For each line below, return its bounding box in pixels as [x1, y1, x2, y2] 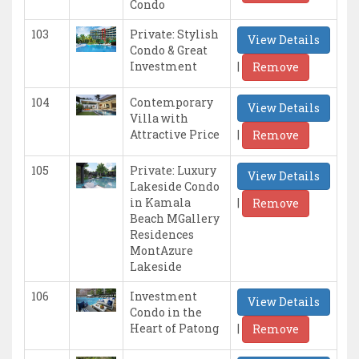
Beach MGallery [130, 211, 220, 227]
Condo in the [130, 305, 202, 321]
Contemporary [130, 95, 213, 111]
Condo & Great [130, 42, 208, 58]
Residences [130, 227, 194, 243]
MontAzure [130, 243, 193, 259]
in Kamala [130, 195, 191, 211]
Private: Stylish [130, 26, 219, 42]
